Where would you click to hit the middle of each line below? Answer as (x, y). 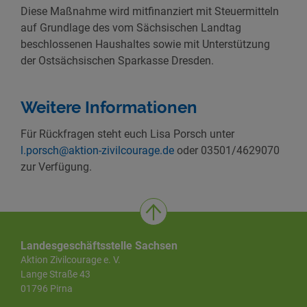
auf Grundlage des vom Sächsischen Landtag (131, 28)
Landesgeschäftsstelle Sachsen (99, 246)
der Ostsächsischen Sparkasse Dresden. (117, 61)
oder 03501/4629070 (227, 151)
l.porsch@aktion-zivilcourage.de (97, 151)
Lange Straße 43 (56, 274)
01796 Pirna (47, 289)
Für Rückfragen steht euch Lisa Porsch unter (127, 134)
